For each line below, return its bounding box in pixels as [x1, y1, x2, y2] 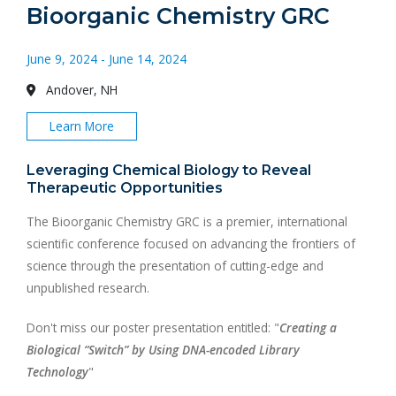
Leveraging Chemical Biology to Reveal [27, 161, 311, 179]
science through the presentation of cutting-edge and [27, 256, 324, 274]
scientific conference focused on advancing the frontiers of [27, 234, 355, 252]
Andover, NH [42, 80, 118, 98]
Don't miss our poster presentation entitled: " [27, 319, 279, 337]
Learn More [49, 117, 114, 134]
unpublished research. [27, 278, 149, 296]
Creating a [279, 319, 337, 337]
